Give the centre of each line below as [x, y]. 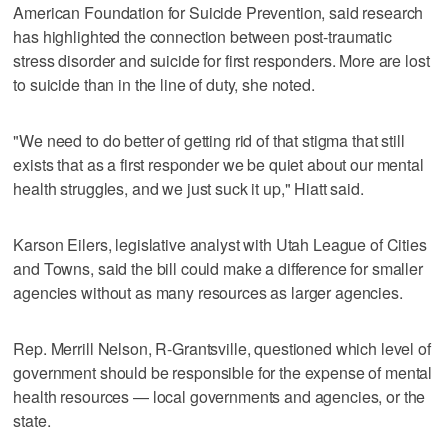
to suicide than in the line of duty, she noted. [164, 84]
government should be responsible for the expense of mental [223, 372]
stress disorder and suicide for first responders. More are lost [221, 60]
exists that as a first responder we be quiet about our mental [218, 164]
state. [32, 420]
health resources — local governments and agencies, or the [219, 396]
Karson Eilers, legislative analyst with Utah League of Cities [220, 244]
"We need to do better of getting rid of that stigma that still [209, 140]
